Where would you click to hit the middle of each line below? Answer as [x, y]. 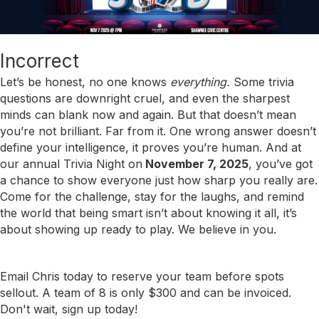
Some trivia [262, 82]
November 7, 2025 [195, 164]
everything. [200, 82]
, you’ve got [281, 164]
